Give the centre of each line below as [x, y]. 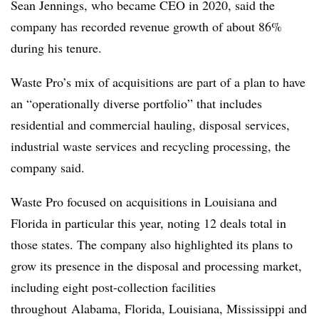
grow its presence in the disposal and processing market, [156, 265]
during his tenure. [56, 47]
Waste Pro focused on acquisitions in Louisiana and [144, 201]
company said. [50, 167]
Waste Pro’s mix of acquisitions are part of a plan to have [158, 82]
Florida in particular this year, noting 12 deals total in [148, 223]
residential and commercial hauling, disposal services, [150, 124]
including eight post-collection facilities [113, 287]
